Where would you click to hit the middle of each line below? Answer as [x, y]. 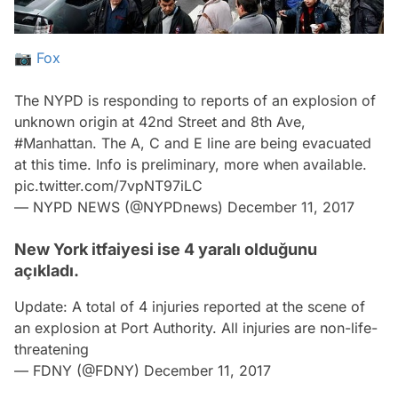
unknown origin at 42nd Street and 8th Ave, [160, 121]
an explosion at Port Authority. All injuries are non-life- [196, 327]
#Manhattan [53, 143]
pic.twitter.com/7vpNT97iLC [108, 185]
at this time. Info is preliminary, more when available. [191, 164]
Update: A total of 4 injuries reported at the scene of [190, 306]
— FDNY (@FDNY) [79, 370]
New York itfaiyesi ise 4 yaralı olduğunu [166, 249]
